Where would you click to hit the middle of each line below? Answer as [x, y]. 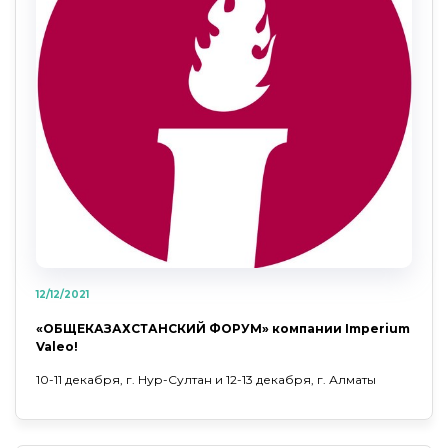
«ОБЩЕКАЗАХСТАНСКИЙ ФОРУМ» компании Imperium [223, 328]
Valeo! [57, 346]
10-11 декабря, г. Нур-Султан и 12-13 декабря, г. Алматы [206, 379]
